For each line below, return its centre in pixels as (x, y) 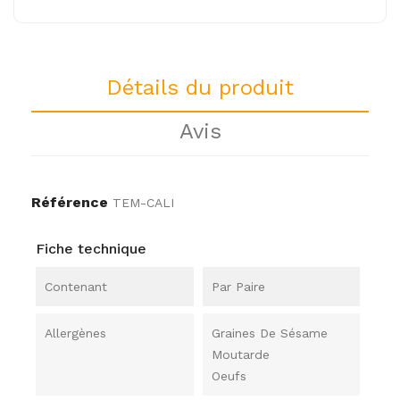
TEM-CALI (143, 203)
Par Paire (238, 287)
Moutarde (240, 354)
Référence (70, 202)
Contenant (76, 287)
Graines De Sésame (269, 333)
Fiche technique (91, 249)
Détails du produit (200, 87)
